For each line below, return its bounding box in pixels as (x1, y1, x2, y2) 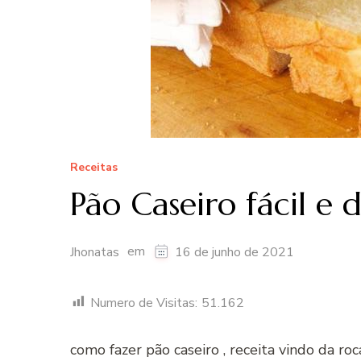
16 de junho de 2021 (175, 243, 294, 262)
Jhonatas (70, 243, 119, 262)
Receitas (70, 160, 118, 176)
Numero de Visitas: (90, 293, 197, 312)
